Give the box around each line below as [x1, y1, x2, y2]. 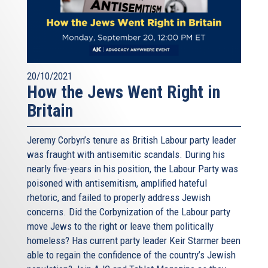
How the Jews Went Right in [27, 81, 220, 102]
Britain [27, 100, 73, 121]
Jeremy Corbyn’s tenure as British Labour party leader [27, 133, 236, 146]
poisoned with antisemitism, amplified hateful [27, 176, 207, 189]
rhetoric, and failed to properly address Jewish [27, 191, 211, 203]
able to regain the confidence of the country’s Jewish [27, 248, 236, 261]
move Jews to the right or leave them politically [27, 220, 214, 232]
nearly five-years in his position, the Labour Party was [27, 162, 238, 175]
